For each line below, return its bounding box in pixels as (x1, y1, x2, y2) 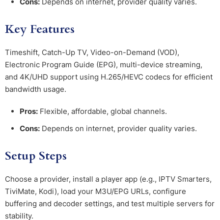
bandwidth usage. (5, 84, 66, 94)
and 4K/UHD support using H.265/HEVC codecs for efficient (5, 72, 213, 82)
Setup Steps (5, 148, 67, 165)
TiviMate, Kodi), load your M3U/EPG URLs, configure (5, 187, 186, 196)
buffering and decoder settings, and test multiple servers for (5, 199, 215, 209)
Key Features (5, 21, 75, 38)
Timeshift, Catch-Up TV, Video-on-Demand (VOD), (5, 48, 179, 57)
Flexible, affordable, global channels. (38, 107, 167, 116)
